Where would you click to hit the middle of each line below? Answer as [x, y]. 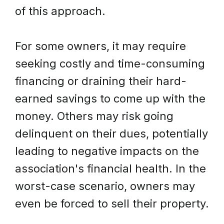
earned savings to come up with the [110, 98]
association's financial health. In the [110, 168]
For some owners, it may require [100, 46]
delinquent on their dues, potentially [111, 133]
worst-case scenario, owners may [105, 186]
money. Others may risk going [94, 116]
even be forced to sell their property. [112, 203]
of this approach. [60, 11]
